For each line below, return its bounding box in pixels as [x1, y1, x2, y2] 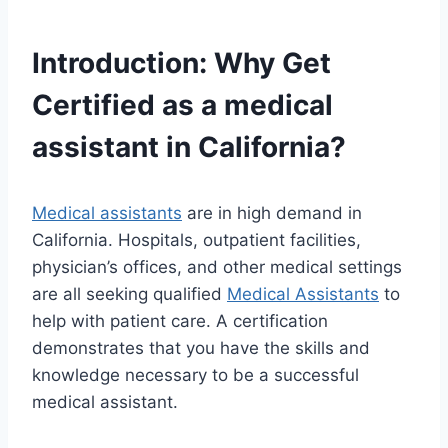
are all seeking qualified [32, 284, 227, 305]
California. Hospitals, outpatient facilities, [32, 230, 361, 251]
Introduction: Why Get [32, 46, 331, 81]
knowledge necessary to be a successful [32, 365, 359, 386]
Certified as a [32, 88, 224, 123]
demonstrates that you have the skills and [32, 338, 370, 359]
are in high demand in [182, 203, 362, 224]
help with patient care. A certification [32, 311, 328, 332]
